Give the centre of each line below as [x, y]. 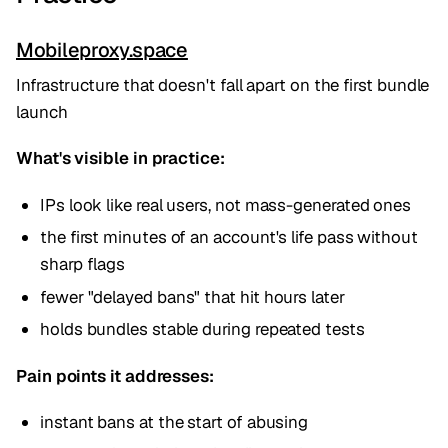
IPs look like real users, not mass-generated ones [226, 204]
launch [42, 112]
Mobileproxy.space [102, 49]
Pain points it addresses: [115, 375]
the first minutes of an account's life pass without [229, 237]
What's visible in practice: [120, 158]
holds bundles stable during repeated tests [202, 329]
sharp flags [83, 264]
